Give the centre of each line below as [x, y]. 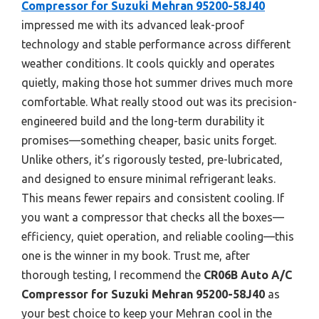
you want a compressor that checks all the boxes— [153, 217]
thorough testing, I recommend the [111, 274]
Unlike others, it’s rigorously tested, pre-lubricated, [152, 159]
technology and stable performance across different [156, 44]
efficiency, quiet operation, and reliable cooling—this [158, 236]
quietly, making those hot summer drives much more [157, 82]
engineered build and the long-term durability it [143, 121]
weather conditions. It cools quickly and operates [148, 63]
